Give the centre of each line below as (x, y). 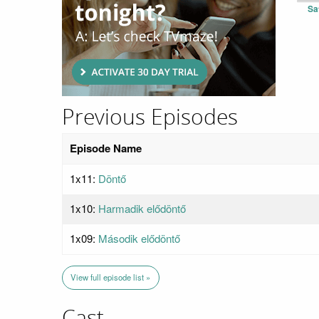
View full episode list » (111, 277)
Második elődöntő (139, 239)
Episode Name (106, 148)
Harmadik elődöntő (142, 209)
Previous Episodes (150, 117)
